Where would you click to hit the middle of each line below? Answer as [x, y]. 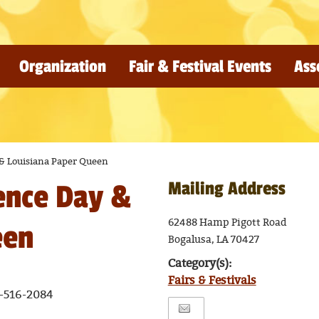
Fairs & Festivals [212, 281]
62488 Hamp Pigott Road [227, 223]
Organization [62, 67]
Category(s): [199, 263]
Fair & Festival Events [200, 67]
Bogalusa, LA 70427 [213, 240]
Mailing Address [226, 189]
